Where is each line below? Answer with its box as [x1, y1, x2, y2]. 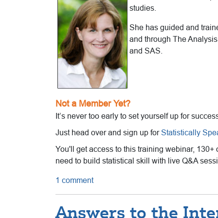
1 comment [55, 176, 93, 184]
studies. [129, 3, 156, 12]
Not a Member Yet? [55, 98, 130, 109]
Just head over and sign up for [55, 128, 161, 137]
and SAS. [129, 46, 163, 55]
